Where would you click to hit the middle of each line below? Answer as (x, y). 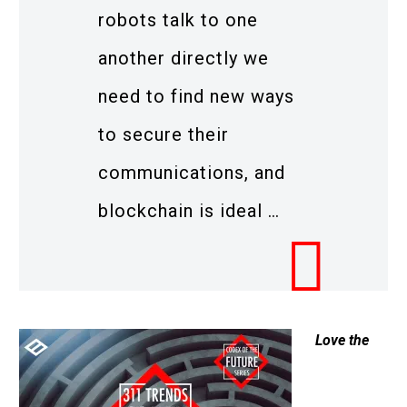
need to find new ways (196, 96)
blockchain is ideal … (189, 210)
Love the (342, 341)
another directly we (184, 58)
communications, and (192, 172)
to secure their (164, 134)
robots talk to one (178, 20)
